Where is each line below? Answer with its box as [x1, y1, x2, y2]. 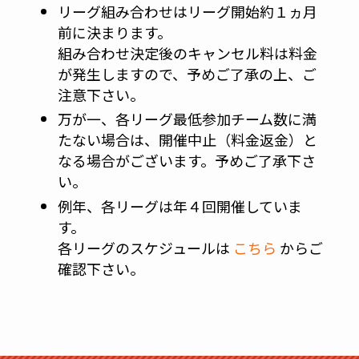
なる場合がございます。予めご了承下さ [57, 150, 316, 171]
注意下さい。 [57, 83, 144, 105]
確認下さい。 [57, 257, 144, 279]
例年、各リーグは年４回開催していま [57, 195, 302, 216]
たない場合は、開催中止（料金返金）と [57, 129, 317, 151]
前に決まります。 [57, 21, 171, 42]
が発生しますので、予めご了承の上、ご [57, 63, 317, 84]
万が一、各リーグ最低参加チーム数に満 [57, 108, 317, 130]
